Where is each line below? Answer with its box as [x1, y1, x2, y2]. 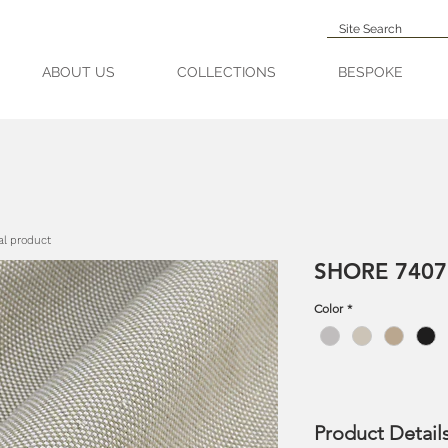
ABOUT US [42, 64, 115, 80]
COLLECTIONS [177, 64, 276, 80]
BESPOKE [338, 64, 403, 80]
